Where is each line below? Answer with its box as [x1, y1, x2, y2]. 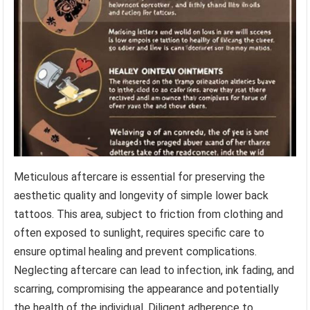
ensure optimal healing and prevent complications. [14, 244, 257, 258]
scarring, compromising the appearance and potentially [14, 282, 280, 295]
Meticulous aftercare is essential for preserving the [14, 170, 266, 183]
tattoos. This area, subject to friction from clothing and [14, 207, 284, 221]
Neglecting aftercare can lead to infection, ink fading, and [14, 263, 295, 277]
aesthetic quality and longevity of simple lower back [14, 188, 269, 202]
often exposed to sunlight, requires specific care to [14, 226, 265, 239]
